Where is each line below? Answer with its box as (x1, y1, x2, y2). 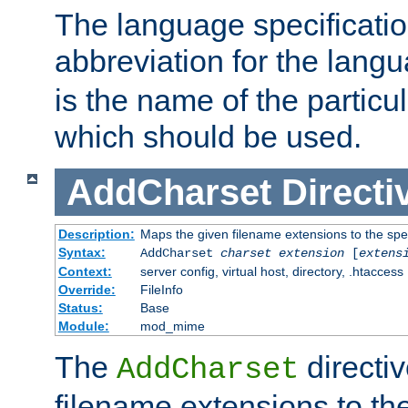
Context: (57, 264, 112, 280)
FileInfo (139, 282, 183, 298)
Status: (57, 301, 103, 316)
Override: (57, 282, 116, 298)
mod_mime (139, 319, 205, 334)
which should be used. (55, 118, 362, 154)
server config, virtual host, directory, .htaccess (139, 264, 403, 280)
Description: (57, 227, 135, 242)
